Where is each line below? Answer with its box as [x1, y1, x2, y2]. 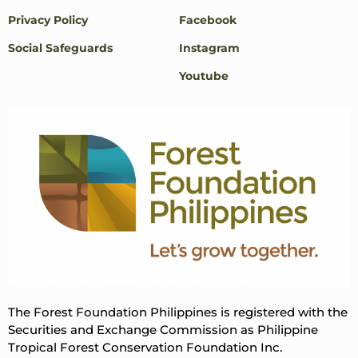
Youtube [179, 68, 229, 83]
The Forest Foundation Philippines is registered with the [8, 304, 348, 320]
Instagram [179, 40, 240, 55]
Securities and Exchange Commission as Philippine [8, 322, 318, 337]
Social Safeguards [8, 40, 113, 55]
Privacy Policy [8, 12, 88, 27]
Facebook [179, 12, 237, 27]
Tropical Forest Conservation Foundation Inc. [8, 340, 282, 355]
